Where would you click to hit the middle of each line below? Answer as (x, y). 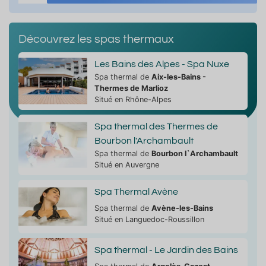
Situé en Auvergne (126, 164)
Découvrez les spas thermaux (96, 39)
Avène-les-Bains (182, 208)
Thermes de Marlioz (131, 88)
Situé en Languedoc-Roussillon (149, 219)
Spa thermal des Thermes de (156, 126)
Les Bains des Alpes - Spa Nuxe (161, 64)
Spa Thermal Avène (136, 191)
